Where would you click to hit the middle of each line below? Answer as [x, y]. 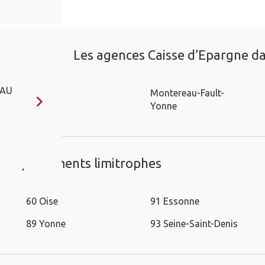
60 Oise [42, 201]
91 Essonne [175, 201]
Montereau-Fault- [187, 93]
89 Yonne [46, 224]
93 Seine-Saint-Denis [194, 224]
